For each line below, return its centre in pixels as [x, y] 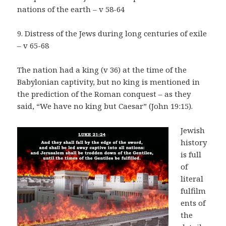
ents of [193, 203]
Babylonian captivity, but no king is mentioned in [109, 82]
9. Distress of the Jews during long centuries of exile [112, 34]
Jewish [193, 130]
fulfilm [193, 191]
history [194, 143]
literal [192, 179]
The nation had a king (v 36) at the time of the [102, 70]
